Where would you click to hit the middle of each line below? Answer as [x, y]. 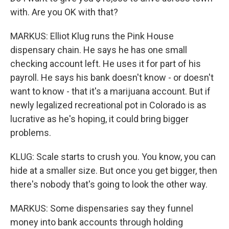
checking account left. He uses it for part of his [106, 64]
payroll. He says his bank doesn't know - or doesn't [112, 77]
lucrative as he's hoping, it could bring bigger [99, 119]
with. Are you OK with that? [64, 12]
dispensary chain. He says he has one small [99, 50]
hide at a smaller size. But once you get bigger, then [114, 170]
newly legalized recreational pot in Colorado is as [108, 105]
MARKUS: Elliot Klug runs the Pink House [92, 36]
